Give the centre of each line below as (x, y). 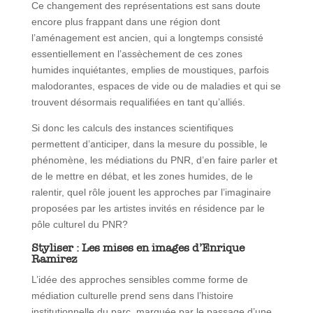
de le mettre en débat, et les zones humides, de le (142, 176)
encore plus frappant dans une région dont (125, 22)
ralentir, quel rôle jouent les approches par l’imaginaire (151, 192)
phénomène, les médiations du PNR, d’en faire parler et (154, 160)
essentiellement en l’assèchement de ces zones (137, 54)
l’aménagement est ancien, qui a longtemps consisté (147, 38)
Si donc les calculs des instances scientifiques (132, 128)
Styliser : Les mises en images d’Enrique (138, 248)
